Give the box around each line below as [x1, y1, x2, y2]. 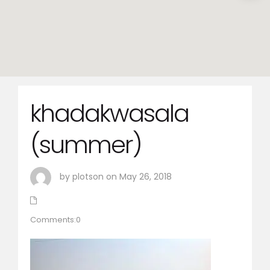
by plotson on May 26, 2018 [57, 171, 172, 183]
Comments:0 [30, 213, 81, 225]
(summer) [30, 128, 142, 162]
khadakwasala [30, 96, 189, 130]
